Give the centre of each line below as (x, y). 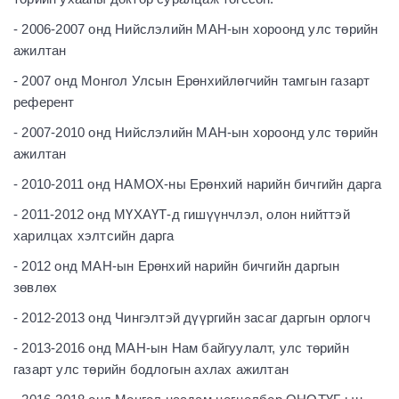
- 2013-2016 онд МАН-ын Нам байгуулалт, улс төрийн (181, 347)
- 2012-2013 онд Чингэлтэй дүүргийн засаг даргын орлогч (192, 317)
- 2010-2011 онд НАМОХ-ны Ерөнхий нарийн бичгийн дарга (198, 183)
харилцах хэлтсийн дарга (94, 235)
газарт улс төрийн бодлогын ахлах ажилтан (151, 369)
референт (44, 102)
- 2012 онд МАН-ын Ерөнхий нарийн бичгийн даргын (177, 265)
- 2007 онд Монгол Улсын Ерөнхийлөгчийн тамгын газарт (192, 80)
